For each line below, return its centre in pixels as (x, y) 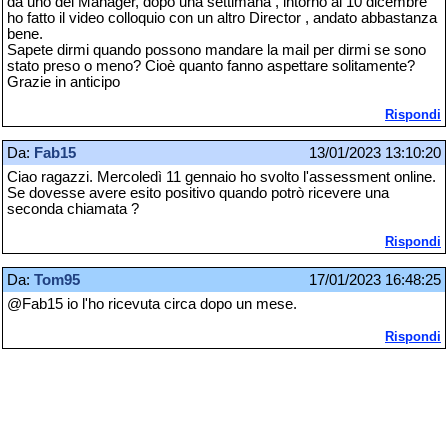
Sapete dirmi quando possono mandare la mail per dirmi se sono (216, 49)
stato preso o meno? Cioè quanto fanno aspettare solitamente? (211, 65)
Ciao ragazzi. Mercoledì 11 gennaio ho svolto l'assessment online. (221, 176)
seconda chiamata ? (73, 208)
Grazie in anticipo (63, 81)
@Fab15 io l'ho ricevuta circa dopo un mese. (152, 304)
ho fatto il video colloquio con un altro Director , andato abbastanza (222, 17)
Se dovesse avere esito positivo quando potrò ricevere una (198, 192)
